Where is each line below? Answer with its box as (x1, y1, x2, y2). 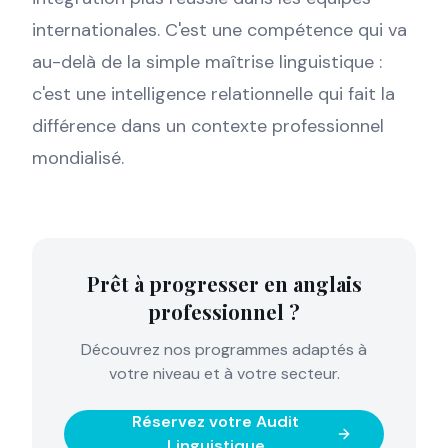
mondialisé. (32, 146, 124, 170)
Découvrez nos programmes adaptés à (81, 339, 367, 360)
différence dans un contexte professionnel (32, 114, 384, 138)
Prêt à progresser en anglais (86, 270, 362, 297)
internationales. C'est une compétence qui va (32, 18, 407, 42)
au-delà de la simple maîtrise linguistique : (32, 50, 382, 74)
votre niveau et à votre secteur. (108, 363, 340, 384)
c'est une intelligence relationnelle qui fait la (32, 82, 395, 106)
